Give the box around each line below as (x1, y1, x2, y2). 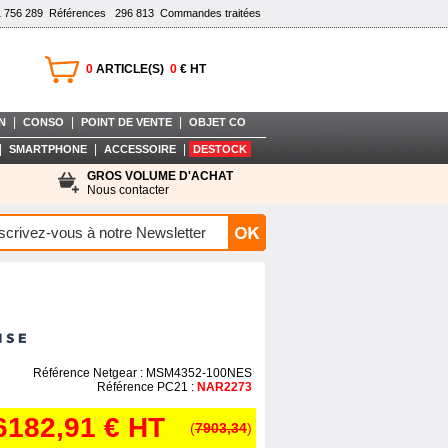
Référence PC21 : (97, 380, 197, 394)
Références (43, 7, 106, 19)
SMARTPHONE (8, 143, 87, 155)
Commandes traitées (154, 7, 261, 19)
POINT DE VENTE (81, 116, 172, 128)
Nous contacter (86, 183, 169, 197)
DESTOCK (192, 143, 247, 155)
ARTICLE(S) (93, 62, 170, 76)
